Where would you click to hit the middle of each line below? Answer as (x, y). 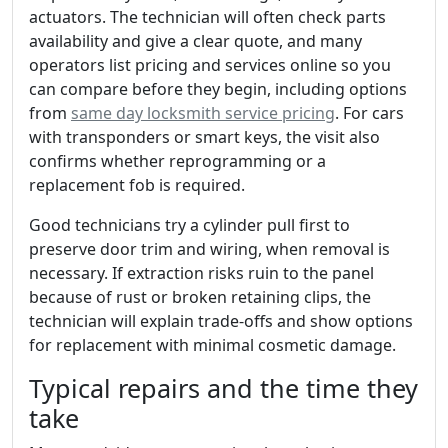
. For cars (369, 112)
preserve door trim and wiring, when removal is (209, 248)
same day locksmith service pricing (203, 112)
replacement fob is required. (137, 184)
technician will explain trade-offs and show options (221, 320)
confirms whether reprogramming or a (177, 160)
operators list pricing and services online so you (210, 64)
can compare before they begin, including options (218, 88)
